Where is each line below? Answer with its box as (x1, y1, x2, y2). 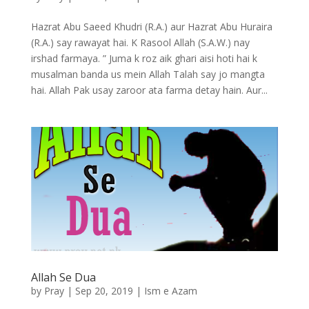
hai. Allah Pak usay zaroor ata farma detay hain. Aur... (30, 83, 268, 97)
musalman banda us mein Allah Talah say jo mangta (30, 68, 265, 81)
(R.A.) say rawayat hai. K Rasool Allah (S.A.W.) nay (30, 36, 250, 50)
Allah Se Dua (30, 269, 96, 285)
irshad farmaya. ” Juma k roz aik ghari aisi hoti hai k (30, 52, 257, 66)
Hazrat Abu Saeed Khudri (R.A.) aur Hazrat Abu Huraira (30, 20, 272, 34)
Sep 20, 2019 (74, 283, 133, 297)
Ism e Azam (143, 283, 197, 297)
